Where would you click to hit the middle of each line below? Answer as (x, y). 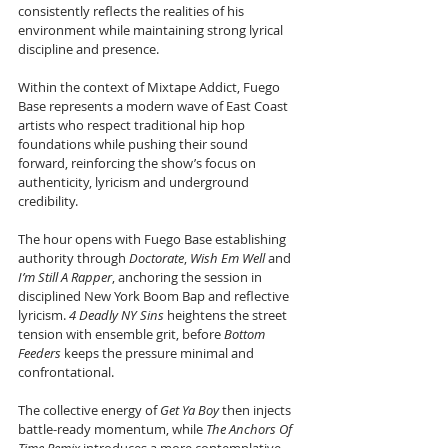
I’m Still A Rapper (65, 277)
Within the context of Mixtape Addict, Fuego (150, 87)
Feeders (39, 353)
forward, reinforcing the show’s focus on (138, 163)
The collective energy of (89, 410)
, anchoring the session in (188, 277)
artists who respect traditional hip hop (133, 125)
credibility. (48, 201)
